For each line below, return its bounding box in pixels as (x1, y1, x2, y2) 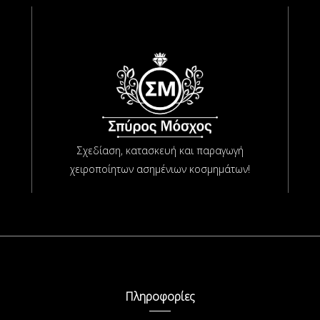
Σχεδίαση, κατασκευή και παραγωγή (76, 143, 244, 157)
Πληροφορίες (125, 288, 195, 304)
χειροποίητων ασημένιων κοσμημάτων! (70, 161, 250, 176)
